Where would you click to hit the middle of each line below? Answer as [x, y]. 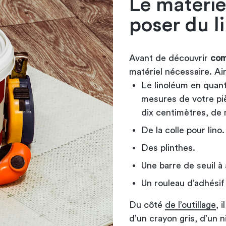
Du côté [147, 205]
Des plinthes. [168, 148]
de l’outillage [190, 205]
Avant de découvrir [170, 58]
